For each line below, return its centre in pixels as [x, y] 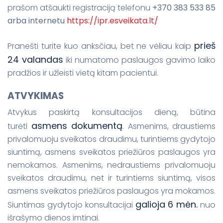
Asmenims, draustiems [171, 126]
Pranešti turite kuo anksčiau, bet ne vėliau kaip [101, 46]
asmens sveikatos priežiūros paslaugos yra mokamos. [111, 191]
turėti [17, 126]
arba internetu [37, 21]
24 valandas [35, 59]
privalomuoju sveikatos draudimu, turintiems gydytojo [111, 139]
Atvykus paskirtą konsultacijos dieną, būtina [111, 112]
